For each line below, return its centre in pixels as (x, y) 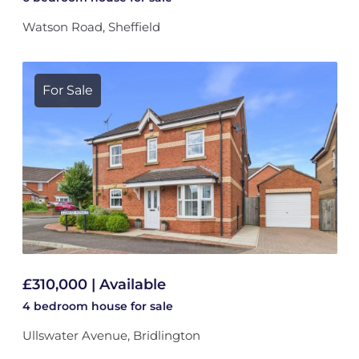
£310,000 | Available (94, 284)
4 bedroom (56, 306)
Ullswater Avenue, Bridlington (111, 335)
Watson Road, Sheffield (91, 27)
